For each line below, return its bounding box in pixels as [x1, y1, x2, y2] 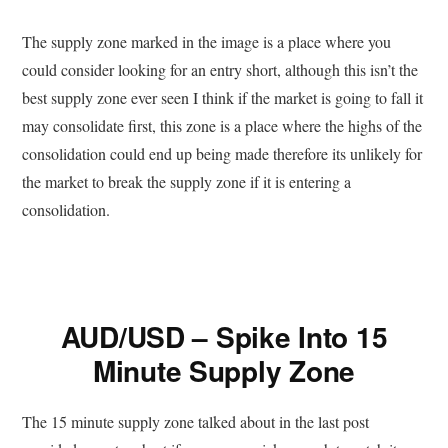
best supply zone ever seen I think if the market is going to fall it [22, 87, 424, 109]
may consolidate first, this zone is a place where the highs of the [22, 115, 423, 137]
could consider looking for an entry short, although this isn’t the [22, 59, 419, 81]
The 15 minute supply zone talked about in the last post [22, 411, 370, 433]
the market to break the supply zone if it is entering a [22, 171, 352, 193]
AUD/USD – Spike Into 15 [60, 316, 388, 358]
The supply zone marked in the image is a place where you [22, 31, 392, 53]
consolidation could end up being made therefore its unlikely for [22, 143, 423, 165]
